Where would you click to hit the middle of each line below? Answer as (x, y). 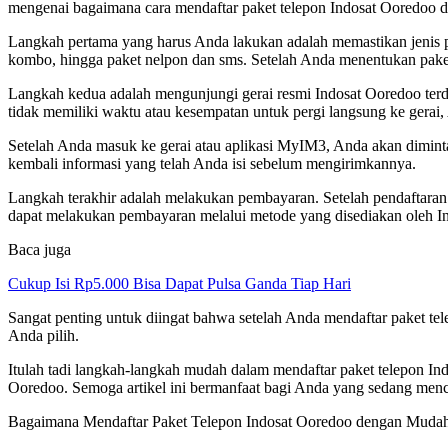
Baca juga (39, 249)
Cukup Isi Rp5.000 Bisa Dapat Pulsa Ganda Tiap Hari (179, 283)
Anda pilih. (43, 335)
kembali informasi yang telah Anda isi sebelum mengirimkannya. (212, 163)
